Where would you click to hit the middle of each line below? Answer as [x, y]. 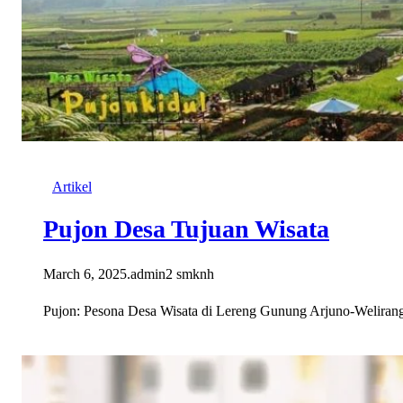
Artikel [72, 187]
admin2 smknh [172, 274]
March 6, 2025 [85, 274]
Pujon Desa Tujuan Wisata [186, 229]
